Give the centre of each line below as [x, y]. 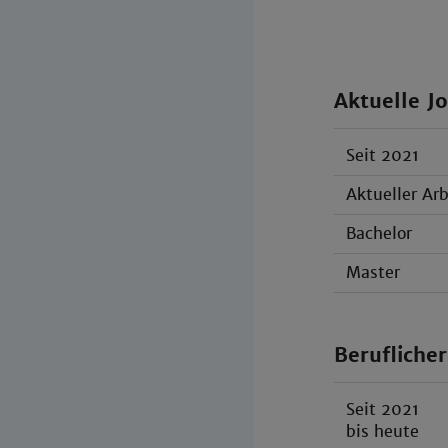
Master [372, 273]
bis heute [382, 432]
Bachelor [378, 234]
